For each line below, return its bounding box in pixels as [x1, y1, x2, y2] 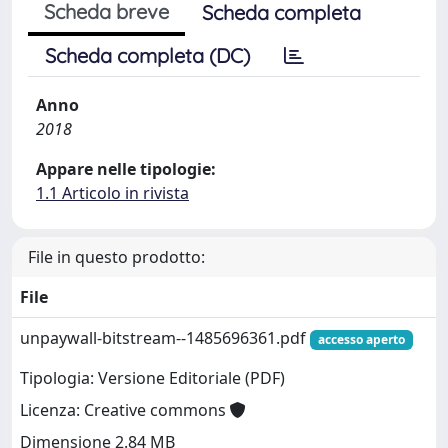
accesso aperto [317, 331, 405, 348]
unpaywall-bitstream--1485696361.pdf [20, 327, 310, 349]
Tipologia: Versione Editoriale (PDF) [20, 367, 285, 390]
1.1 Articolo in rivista [36, 182, 189, 204]
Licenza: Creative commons [20, 399, 230, 422]
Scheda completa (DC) [45, 43, 250, 68]
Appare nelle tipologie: [36, 158, 216, 180]
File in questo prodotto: [28, 246, 205, 268]
